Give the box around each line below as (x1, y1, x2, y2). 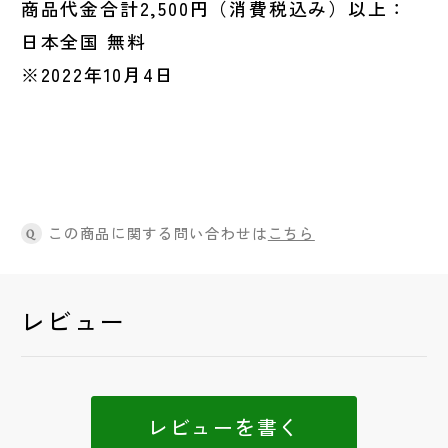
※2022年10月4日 (20, 61, 175, 88)
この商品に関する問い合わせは (48, 222, 268, 244)
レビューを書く (148, 412, 300, 442)
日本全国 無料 (20, 28, 147, 55)
